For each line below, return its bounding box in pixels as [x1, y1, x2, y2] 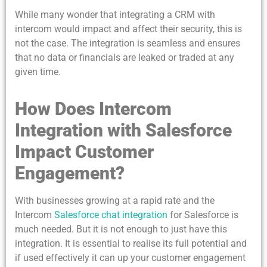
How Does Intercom [15, 98, 172, 120]
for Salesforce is [167, 209, 238, 221]
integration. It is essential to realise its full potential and [15, 238, 247, 250]
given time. [15, 66, 61, 78]
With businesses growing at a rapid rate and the [15, 195, 215, 207]
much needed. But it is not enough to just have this [15, 223, 227, 235]
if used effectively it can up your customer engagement [15, 252, 246, 264]
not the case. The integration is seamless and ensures [15, 38, 240, 49]
